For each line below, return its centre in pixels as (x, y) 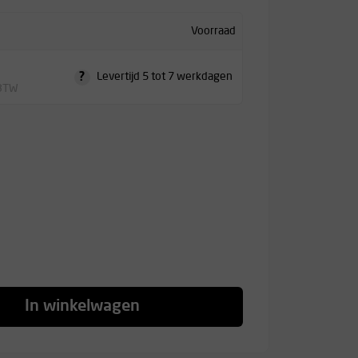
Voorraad (213, 31)
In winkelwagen (83, 307)
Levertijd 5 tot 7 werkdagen (164, 77)
